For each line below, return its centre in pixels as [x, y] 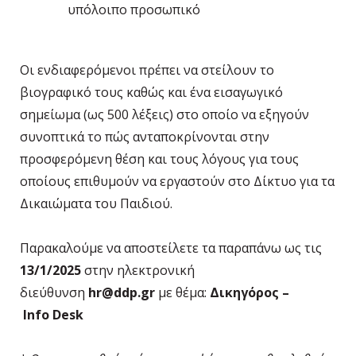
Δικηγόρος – [250, 293]
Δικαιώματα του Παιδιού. [96, 204]
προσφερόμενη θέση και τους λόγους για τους [159, 159]
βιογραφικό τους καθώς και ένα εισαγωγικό [151, 93]
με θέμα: [182, 293]
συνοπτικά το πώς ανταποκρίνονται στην [145, 137]
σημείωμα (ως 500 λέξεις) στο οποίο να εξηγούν [164, 115]
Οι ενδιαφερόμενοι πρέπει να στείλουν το [147, 70]
